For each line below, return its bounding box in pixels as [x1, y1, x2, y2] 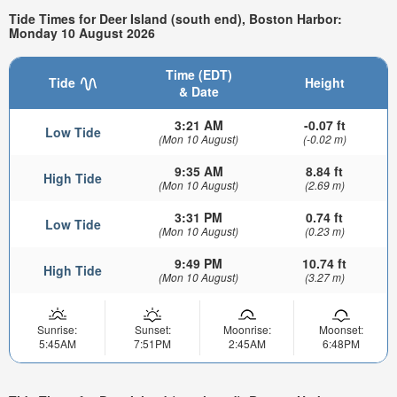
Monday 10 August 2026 [9, 24, 155, 43]
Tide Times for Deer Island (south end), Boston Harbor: [9, 10, 342, 28]
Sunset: [134, 321, 171, 337]
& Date [178, 82, 219, 100]
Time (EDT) [165, 65, 232, 83]
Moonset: [318, 321, 363, 337]
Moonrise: [222, 321, 271, 337]
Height [304, 73, 345, 91]
